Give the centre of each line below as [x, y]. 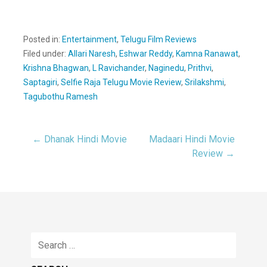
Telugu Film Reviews [159, 39]
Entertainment [89, 39]
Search [46, 239]
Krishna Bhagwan [56, 68]
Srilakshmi [204, 82]
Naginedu [166, 68]
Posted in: [43, 39]
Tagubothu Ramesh [60, 97]
